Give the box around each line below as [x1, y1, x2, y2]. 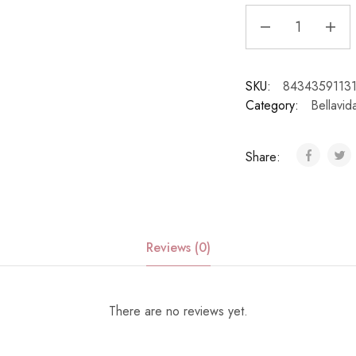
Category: [245, 96, 299, 114]
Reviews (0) [145, 238, 211, 257]
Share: [245, 148, 284, 166]
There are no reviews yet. [108, 302, 248, 320]
